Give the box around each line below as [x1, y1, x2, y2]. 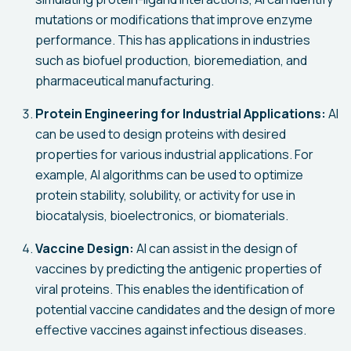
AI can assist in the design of [134, 240, 298, 257]
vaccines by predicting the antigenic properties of [35, 260, 322, 277]
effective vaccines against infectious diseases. [35, 321, 306, 338]
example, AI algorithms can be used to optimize [35, 166, 303, 183]
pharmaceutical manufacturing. [35, 72, 214, 89]
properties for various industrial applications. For [35, 146, 313, 163]
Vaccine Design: [35, 240, 134, 257]
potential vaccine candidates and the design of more [35, 301, 335, 318]
